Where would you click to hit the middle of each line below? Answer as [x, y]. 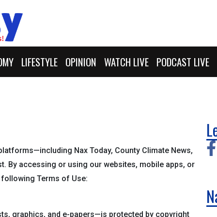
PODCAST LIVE [183, 62]
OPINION [81, 62]
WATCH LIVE [126, 62]
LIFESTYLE [39, 62]
